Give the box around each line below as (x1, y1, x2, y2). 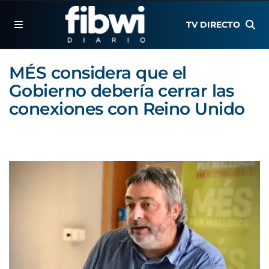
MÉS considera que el (9, 62, 187, 83)
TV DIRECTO (186, 19, 241, 30)
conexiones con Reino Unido (9, 98, 245, 119)
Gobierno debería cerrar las (9, 80, 234, 101)
